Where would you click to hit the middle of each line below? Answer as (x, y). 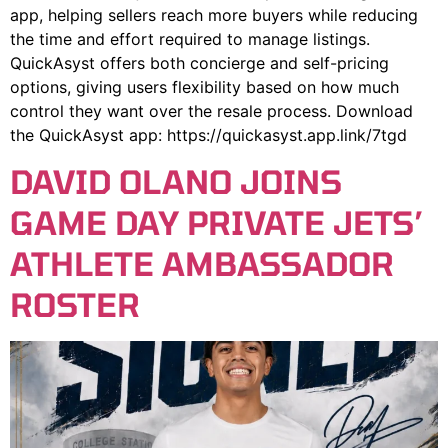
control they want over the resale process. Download (211, 111)
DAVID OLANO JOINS (176, 181)
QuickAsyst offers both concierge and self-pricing (199, 63)
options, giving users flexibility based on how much (204, 87)
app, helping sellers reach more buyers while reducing (214, 15)
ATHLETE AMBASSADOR (202, 263)
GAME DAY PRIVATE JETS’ (217, 222)
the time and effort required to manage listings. (190, 39)
